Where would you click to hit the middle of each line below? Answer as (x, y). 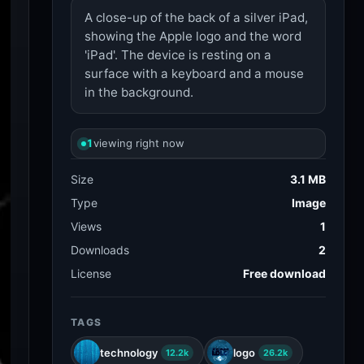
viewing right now (139, 143)
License (91, 273)
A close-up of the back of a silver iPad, (196, 17)
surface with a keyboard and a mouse (194, 74)
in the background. (139, 92)
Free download (284, 273)
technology (129, 352)
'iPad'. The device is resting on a (178, 55)
